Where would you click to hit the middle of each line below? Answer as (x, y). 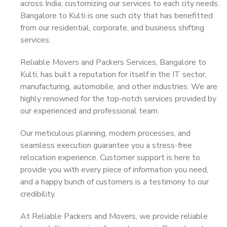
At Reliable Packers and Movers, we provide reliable (114, 216)
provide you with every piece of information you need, (114, 170)
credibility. (38, 194)
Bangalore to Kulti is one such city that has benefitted (117, 16)
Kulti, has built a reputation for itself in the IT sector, (113, 74)
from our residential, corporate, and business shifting (112, 28)
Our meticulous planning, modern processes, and (105, 133)
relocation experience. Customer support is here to (110, 158)
